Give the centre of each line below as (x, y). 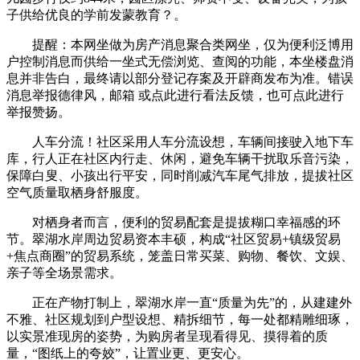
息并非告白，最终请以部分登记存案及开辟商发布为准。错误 (180, 78)
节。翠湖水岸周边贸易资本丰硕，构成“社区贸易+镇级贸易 (174, 239)
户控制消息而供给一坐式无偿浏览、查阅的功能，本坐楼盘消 (180, 61)
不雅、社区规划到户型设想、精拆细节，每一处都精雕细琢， (180, 319)
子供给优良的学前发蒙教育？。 (96, 14)
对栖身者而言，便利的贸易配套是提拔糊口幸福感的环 (174, 222)
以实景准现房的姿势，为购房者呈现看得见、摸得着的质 (167, 336)
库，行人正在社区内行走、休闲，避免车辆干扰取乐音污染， (180, 158)
